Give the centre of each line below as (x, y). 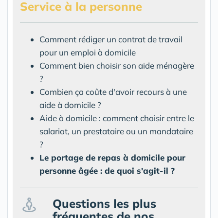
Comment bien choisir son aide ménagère (117, 65)
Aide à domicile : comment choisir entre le (117, 118)
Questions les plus (104, 203)
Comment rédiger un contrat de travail (111, 39)
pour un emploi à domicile (88, 52)
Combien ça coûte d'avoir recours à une (113, 91)
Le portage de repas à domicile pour (112, 157)
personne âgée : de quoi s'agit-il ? (107, 170)
